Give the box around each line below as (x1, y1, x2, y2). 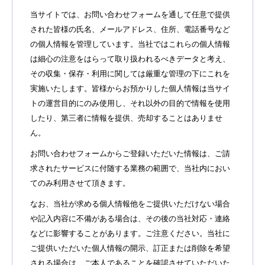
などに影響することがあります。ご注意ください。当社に (30, 228, 230, 238)
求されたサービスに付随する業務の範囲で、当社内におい (30, 163, 230, 173)
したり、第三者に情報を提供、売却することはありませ (30, 113, 222, 123)
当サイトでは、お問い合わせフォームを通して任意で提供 (30, 9, 230, 20)
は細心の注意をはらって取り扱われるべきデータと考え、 (30, 54, 230, 64)
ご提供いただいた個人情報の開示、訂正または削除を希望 (30, 243, 230, 253)
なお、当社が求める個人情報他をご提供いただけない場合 (30, 199, 230, 209)
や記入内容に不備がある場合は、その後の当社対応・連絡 (30, 214, 230, 224)
